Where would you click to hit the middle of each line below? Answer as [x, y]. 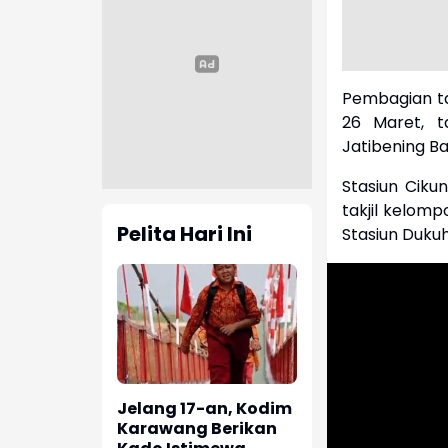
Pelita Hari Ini [184, 234]
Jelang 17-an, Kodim [204, 409]
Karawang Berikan [197, 429]
